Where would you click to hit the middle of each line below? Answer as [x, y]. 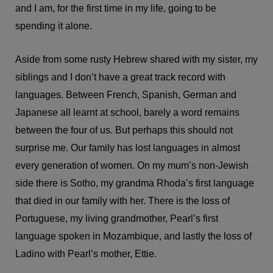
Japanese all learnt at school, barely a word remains [127, 113]
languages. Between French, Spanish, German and [126, 95]
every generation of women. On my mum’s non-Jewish [132, 166]
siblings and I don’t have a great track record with [120, 77]
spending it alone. [54, 26]
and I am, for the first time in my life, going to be [116, 9]
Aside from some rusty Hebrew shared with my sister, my [136, 60]
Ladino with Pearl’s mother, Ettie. [86, 254]
